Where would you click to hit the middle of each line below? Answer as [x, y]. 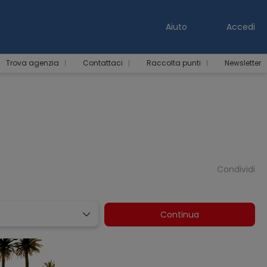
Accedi [240, 27]
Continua [180, 214]
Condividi [236, 169]
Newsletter [243, 63]
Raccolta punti [174, 63]
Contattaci [103, 63]
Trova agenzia [32, 63]
